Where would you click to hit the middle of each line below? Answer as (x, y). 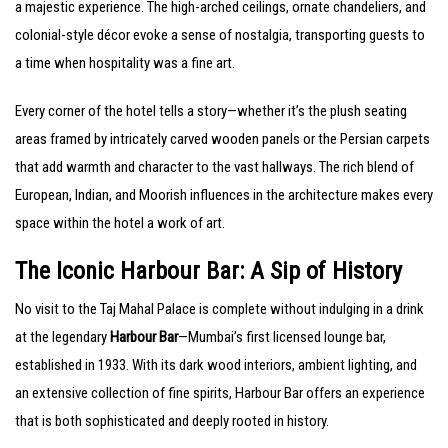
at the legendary (62, 337)
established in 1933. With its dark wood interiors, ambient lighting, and (216, 365)
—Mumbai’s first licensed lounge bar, (282, 337)
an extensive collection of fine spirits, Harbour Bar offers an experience (220, 393)
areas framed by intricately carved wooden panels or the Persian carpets (222, 139)
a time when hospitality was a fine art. (125, 63)
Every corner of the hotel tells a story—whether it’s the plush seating (211, 111)
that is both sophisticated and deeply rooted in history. (172, 421)
